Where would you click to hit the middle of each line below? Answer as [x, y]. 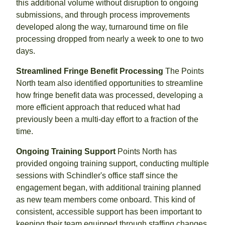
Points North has [146, 151]
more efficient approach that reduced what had [98, 107]
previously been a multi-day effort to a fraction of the [107, 119]
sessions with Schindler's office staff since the [97, 175]
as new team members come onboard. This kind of [105, 199]
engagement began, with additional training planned [108, 187]
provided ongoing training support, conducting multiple [113, 163]
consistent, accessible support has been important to [109, 211]
